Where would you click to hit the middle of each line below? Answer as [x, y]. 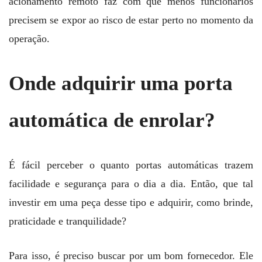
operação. [31, 38]
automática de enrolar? [112, 120]
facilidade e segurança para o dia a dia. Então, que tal [131, 184]
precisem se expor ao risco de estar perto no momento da [131, 20]
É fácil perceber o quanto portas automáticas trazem [131, 165]
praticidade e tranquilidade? [68, 221]
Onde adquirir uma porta [121, 84]
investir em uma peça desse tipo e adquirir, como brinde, [131, 203]
